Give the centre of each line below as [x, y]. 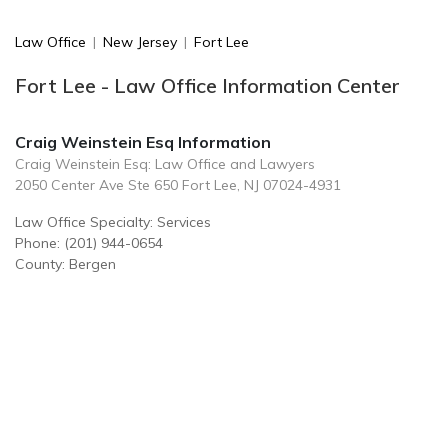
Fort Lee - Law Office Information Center [207, 85]
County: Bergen [65, 264]
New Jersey [140, 42]
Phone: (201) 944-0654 [89, 243]
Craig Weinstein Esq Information [143, 142]
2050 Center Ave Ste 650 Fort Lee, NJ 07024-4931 [178, 185]
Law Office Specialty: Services [113, 222]
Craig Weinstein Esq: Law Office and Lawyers [165, 164]
